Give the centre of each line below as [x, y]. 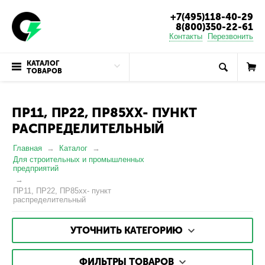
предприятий [36, 168]
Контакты [186, 36]
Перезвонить [230, 36]
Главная [28, 148]
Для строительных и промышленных [79, 159]
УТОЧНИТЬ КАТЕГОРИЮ [128, 230]
